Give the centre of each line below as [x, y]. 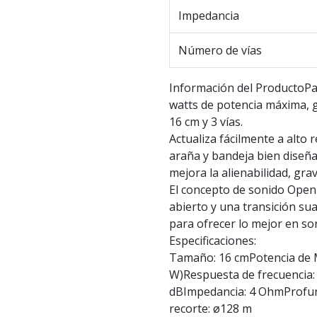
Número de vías [220, 51]
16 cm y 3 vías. [206, 122]
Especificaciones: [213, 241]
